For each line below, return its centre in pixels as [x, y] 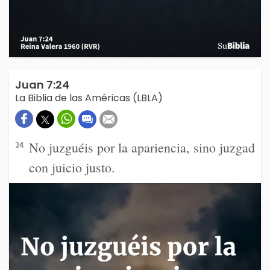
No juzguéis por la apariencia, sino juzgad [142, 148]
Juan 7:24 [42, 85]
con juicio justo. [72, 168]
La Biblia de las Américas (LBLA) [89, 98]
